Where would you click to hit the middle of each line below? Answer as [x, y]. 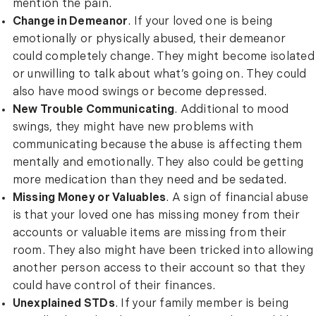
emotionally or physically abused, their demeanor [149, 40]
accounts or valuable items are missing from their [150, 234]
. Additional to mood [232, 110]
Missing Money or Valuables [89, 199]
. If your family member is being [202, 304]
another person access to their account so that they [159, 269]
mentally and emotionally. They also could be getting [158, 163]
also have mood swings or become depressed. [140, 93]
